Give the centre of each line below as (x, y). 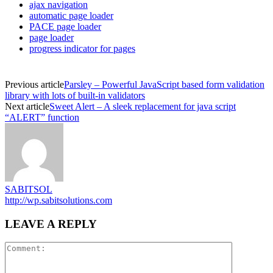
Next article (27, 106)
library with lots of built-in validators (75, 95)
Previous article (34, 84)
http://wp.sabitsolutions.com (58, 200)
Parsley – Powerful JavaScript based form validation (164, 84)
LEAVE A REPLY (51, 224)
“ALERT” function (42, 117)
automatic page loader (71, 15)
